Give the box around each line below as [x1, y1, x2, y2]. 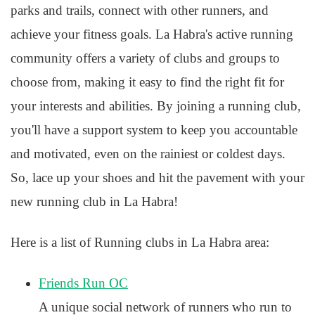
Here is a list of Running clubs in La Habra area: [11, 235, 269, 250]
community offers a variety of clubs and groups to [11, 51, 280, 65]
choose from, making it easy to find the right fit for [11, 75, 284, 89]
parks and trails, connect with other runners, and [11, 3, 269, 18]
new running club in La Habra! [11, 194, 178, 209]
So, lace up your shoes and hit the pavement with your [11, 170, 304, 185]
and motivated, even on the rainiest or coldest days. [11, 146, 285, 161]
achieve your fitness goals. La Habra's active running [11, 27, 293, 41]
